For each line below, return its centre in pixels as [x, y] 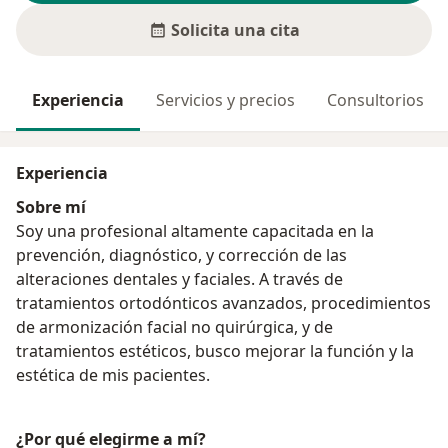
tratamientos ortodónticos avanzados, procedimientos [223, 303]
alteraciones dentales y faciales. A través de [179, 279]
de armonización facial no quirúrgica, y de [174, 327]
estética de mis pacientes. [113, 375]
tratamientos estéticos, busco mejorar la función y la [215, 351]
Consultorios [375, 100]
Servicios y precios [225, 100]
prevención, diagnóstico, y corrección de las [181, 255]
